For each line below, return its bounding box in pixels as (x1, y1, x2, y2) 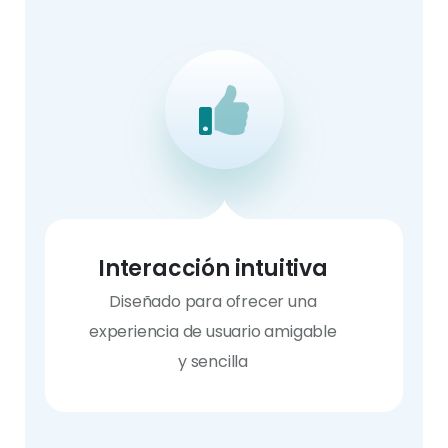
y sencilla (178, 350, 248, 373)
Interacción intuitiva (98, 253, 328, 284)
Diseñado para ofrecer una (109, 290, 317, 313)
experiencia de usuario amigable (89, 320, 337, 343)
